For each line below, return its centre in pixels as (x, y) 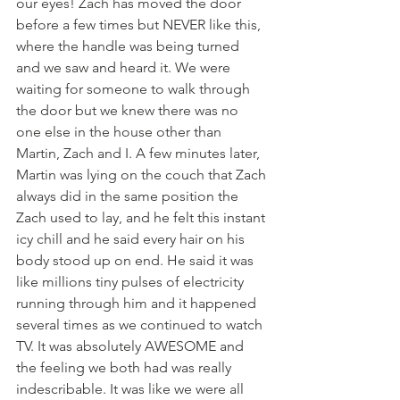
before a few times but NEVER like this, (140, 25)
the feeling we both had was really (125, 367)
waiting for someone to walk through (135, 89)
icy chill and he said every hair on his (132, 239)
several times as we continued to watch (141, 325)
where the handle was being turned (129, 46)
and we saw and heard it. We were (125, 67)
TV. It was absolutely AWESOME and (132, 346)
